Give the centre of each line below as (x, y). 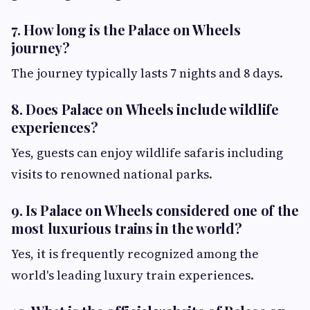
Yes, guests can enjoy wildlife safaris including (147, 153)
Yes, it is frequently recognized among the (135, 254)
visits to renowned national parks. (112, 174)
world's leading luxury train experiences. (133, 275)
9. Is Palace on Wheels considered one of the (155, 210)
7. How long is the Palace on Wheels (126, 30)
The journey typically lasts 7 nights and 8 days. (147, 73)
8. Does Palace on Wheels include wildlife (145, 109)
